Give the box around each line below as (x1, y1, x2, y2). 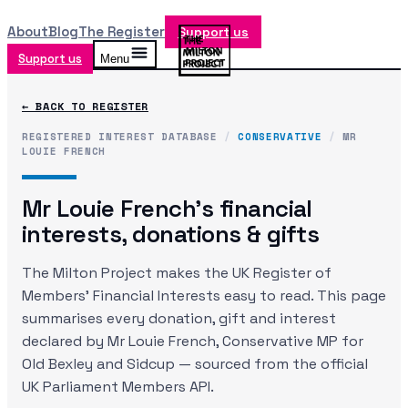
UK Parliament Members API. (22, 377, 214, 396)
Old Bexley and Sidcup (22, 354, 175, 373)
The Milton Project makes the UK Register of (22, 263, 331, 282)
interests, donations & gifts (22, 219, 320, 250)
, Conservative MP (216, 331, 338, 351)
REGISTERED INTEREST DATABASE (22, 129, 225, 144)
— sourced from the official (175, 354, 368, 373)
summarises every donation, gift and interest (22, 309, 336, 328)
